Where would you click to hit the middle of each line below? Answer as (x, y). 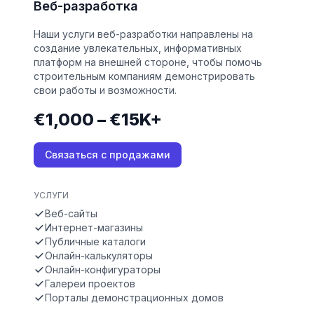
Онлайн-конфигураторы (103, 270)
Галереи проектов (90, 284)
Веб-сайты (71, 214)
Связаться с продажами (108, 155)
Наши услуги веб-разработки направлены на (143, 34)
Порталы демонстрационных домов (134, 298)
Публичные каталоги (95, 242)
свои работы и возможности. (105, 90)
